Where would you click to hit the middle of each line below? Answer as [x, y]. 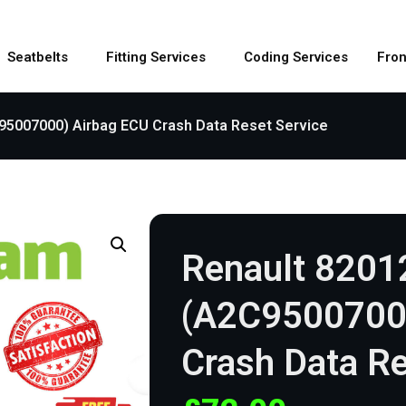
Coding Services [296, 58]
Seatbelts [38, 58]
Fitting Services [156, 58]
